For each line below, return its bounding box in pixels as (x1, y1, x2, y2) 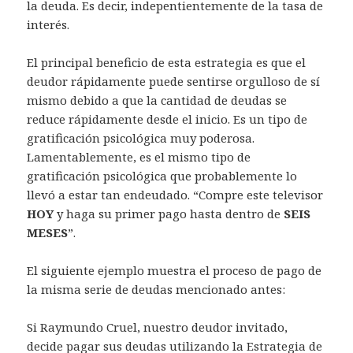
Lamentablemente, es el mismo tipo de (27, 149, 251, 165)
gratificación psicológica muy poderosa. (27, 130, 255, 147)
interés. (27, 17, 70, 33)
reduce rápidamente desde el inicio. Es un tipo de (27, 111, 308, 128)
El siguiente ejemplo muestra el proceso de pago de (27, 262, 322, 279)
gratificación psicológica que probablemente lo (27, 168, 298, 184)
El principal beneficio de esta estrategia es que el (27, 54, 307, 71)
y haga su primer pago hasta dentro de (57, 206, 284, 222)
